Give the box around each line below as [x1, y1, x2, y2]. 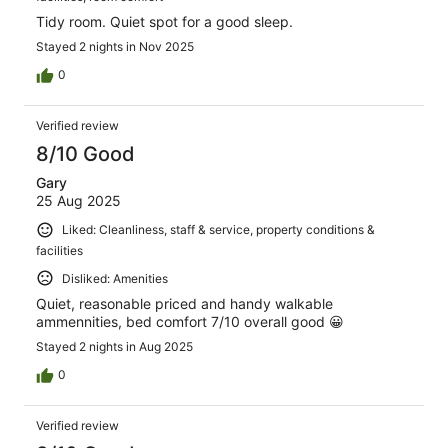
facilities [36, 242, 83, 258]
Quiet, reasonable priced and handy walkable [36, 295, 333, 313]
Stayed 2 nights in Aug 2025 [36, 339, 193, 355]
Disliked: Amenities [62, 270, 168, 286]
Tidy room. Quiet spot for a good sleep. [36, 13, 293, 31]
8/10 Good [36, 142, 135, 167]
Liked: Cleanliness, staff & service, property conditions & [62, 222, 375, 238]
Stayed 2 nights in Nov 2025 [36, 39, 194, 55]
